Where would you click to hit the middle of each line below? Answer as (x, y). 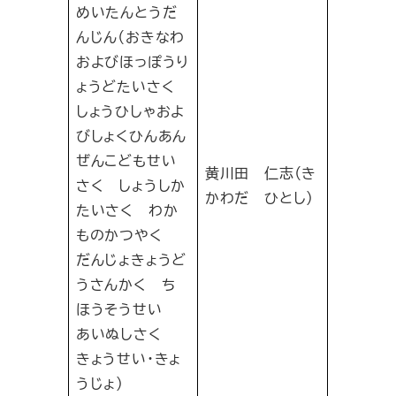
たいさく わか (127, 210)
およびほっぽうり (133, 62)
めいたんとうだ (126, 12)
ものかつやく (126, 235)
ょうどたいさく (133, 87)
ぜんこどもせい (126, 161)
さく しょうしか (131, 186)
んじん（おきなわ (130, 37)
